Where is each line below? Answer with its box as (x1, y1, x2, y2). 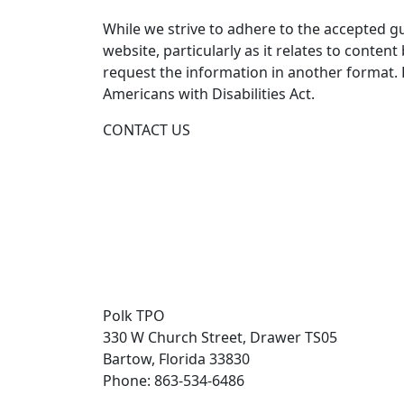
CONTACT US (103, 120, 190, 140)
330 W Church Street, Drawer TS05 (103, 327, 337, 347)
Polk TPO (103, 306, 165, 326)
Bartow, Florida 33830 (103, 349, 250, 369)
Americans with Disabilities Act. (103, 84, 315, 104)
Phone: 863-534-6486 (103, 371, 244, 390)
